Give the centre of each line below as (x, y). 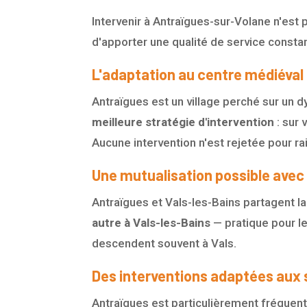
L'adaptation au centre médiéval (198, 74)
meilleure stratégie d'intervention (183, 122)
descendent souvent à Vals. (164, 244)
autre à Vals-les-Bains (151, 223)
